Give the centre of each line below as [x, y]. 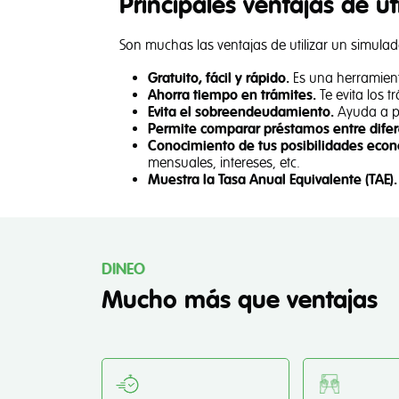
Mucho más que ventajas [240, 301]
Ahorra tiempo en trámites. [232, 95]
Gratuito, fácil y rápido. [219, 78]
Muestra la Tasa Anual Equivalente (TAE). [273, 180]
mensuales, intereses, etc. [224, 163]
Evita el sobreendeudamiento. [241, 112]
